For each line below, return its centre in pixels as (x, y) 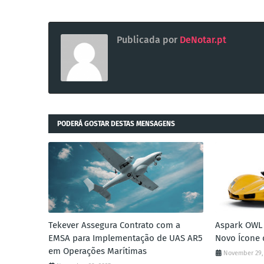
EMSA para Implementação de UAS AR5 (126, 238)
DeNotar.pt (202, 40)
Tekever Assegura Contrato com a (114, 225)
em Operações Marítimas (98, 251)
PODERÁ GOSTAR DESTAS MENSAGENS (116, 124)
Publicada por (147, 40)
